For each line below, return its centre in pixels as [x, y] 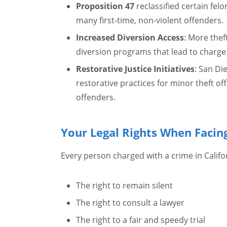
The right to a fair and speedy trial [140, 220]
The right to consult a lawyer [130, 203]
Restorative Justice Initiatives [135, 69]
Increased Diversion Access [130, 37]
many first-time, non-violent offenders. [149, 20]
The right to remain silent [124, 185]
